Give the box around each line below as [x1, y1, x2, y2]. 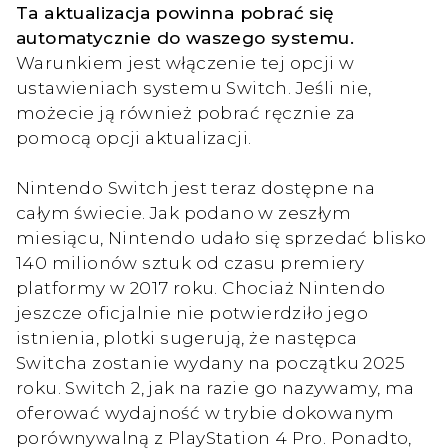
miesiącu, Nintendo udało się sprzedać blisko [16, 226, 427, 248]
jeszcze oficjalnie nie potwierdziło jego [16, 301, 368, 323]
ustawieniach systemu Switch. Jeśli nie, [16, 76, 372, 98]
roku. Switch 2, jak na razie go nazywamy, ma [16, 376, 415, 398]
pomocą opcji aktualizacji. [16, 126, 252, 148]
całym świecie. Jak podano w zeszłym [16, 201, 351, 223]
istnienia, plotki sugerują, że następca [16, 326, 358, 348]
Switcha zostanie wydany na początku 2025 [16, 351, 405, 373]
